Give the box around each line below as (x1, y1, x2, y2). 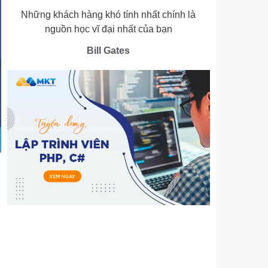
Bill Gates (87, 45, 130, 56)
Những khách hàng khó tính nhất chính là (21, 10, 196, 20)
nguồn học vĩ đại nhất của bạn (44, 24, 172, 35)
